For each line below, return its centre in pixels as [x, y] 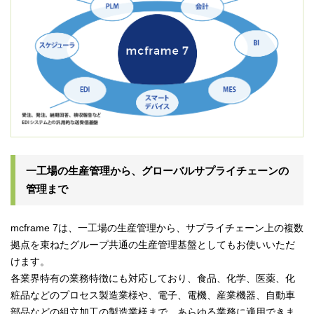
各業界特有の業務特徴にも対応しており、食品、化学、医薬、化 [153, 279]
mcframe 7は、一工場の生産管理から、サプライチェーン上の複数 [157, 228]
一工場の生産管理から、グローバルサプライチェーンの [157, 171]
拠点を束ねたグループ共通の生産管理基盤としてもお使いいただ [153, 245]
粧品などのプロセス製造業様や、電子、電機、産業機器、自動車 [153, 295]
